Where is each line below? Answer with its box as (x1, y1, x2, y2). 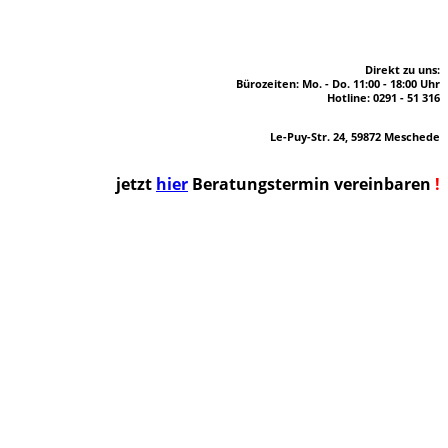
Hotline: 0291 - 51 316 (327, 90, 440, 105)
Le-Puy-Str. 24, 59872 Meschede (270, 129, 440, 144)
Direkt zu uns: (302, 62, 440, 77)
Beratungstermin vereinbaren (188, 172, 435, 195)
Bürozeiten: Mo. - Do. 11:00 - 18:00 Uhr (236, 76, 440, 91)
